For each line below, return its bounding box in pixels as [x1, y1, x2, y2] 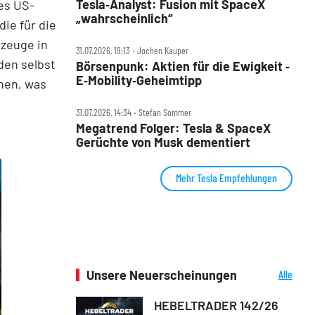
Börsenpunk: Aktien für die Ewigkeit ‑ [76, 58, 290, 74]
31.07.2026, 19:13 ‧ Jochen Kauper [76, 44, 188, 56]
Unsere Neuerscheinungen [86, 266, 237, 283]
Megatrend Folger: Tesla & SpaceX [76, 120, 271, 136]
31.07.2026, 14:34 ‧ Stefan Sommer [76, 105, 191, 118]
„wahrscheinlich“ [76, 10, 173, 26]
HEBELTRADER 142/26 [154, 297, 278, 313]
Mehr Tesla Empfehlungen [176, 170, 277, 184]
